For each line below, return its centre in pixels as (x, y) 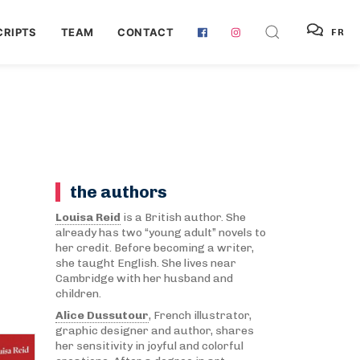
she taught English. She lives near (145, 263)
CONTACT (146, 32)
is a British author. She (183, 217)
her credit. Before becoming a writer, (154, 248)
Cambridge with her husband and (144, 278)
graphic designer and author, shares (154, 331)
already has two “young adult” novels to (160, 233)
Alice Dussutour (102, 315)
